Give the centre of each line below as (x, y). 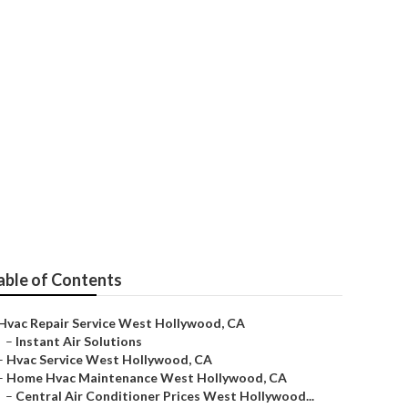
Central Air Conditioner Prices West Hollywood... (165, 396)
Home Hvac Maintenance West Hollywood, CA (147, 377)
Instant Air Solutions (79, 341)
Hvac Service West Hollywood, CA (109, 359)
